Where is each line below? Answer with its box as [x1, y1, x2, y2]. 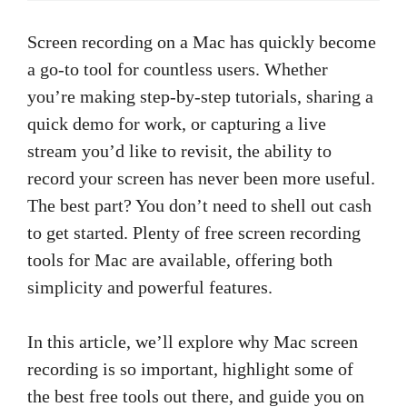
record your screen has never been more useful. [27, 168, 375, 188]
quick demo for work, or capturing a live [27, 114, 326, 134]
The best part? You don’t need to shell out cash [27, 195, 372, 215]
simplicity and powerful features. [27, 277, 273, 297]
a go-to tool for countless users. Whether [27, 59, 328, 79]
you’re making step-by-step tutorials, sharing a [27, 86, 373, 106]
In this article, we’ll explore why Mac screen [27, 332, 358, 352]
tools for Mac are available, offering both [27, 250, 333, 270]
